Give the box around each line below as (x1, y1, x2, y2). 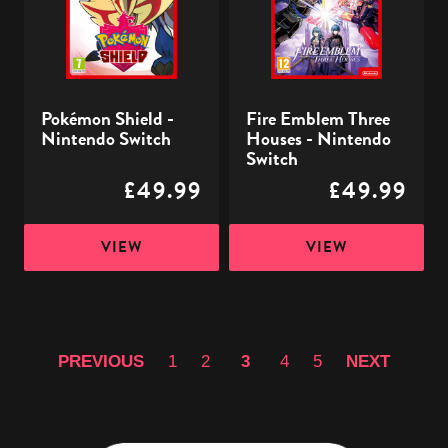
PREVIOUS (58, 351, 145, 371)
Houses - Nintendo (246, 124, 391, 154)
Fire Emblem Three (246, 104, 390, 134)
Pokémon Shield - (41, 104, 175, 134)
